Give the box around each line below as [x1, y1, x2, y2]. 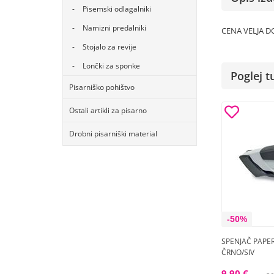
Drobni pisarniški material [69, 128, 157, 139]
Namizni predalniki [83, 23, 146, 33]
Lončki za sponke [83, 61, 140, 71]
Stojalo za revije [83, 42, 136, 52]
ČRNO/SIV [221, 247, 254, 257]
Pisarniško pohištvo [69, 82, 135, 92]
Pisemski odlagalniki [83, 4, 151, 14]
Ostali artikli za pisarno [69, 105, 147, 116]
